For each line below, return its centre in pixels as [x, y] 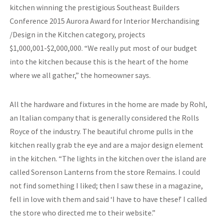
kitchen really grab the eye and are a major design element [107, 145]
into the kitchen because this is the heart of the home [99, 62]
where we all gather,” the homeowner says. [80, 75]
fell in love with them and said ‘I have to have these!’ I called [108, 199]
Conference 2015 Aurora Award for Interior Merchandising [105, 21]
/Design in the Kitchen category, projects [77, 35]
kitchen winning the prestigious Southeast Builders [95, 8]
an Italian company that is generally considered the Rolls [104, 118]
